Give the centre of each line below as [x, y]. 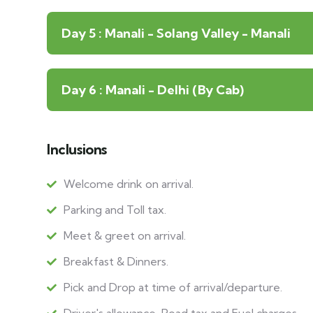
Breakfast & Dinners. [116, 261]
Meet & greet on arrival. [125, 235]
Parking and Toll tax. [115, 210]
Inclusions [77, 149]
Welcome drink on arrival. [129, 184]
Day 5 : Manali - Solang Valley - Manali [176, 33]
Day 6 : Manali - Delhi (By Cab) [153, 90]
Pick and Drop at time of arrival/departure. [173, 287]
